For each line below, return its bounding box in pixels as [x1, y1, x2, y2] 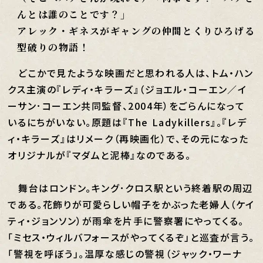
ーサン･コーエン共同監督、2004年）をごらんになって [8, 99, 245, 113]
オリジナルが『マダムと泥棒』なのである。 [8, 148, 191, 162]
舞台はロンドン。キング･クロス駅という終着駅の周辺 [8, 181, 254, 195]
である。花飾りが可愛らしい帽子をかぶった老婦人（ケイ [8, 197, 255, 211]
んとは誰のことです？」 [17, 8, 131, 21]
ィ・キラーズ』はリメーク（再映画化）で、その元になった [8, 131, 249, 146]
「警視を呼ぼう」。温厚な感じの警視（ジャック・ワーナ [8, 247, 243, 261]
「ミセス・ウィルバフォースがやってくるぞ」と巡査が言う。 [8, 230, 255, 244]
